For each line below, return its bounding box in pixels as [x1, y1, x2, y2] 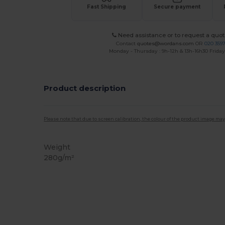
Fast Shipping [87, 3, 127, 10]
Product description [44, 83, 126, 93]
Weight [44, 142, 71, 152]
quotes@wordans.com [137, 40, 194, 47]
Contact [116, 40, 138, 47]
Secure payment [154, 3, 201, 10]
